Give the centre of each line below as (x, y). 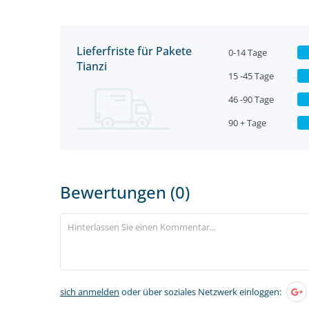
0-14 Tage (248, 52)
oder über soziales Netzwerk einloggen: (200, 292)
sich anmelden (90, 292)
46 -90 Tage (251, 99)
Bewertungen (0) (125, 192)
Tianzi (92, 66)
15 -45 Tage (251, 76)
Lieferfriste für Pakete (134, 51)
